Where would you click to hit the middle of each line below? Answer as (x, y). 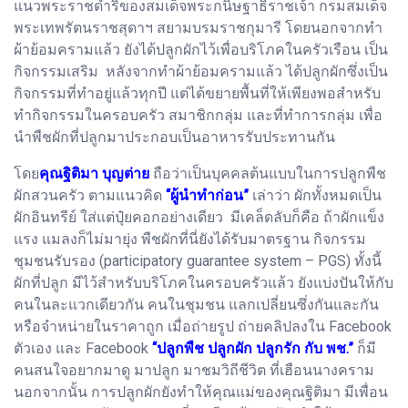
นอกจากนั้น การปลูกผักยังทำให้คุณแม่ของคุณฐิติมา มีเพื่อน (201, 392)
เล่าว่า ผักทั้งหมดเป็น (315, 195)
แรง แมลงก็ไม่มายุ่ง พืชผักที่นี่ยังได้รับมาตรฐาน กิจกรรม (190, 239)
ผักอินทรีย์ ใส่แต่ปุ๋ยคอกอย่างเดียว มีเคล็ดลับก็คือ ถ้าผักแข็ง (199, 217)
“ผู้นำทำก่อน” (207, 195)
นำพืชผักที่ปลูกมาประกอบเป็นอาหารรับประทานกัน (174, 137)
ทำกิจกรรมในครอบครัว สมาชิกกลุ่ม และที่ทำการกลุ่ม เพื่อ (198, 115)
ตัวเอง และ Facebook (83, 348)
